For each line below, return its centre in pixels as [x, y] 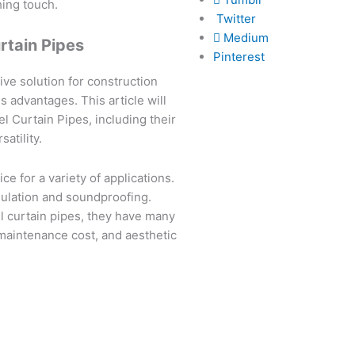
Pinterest [239, 56]
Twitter [235, 18]
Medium [244, 37]
